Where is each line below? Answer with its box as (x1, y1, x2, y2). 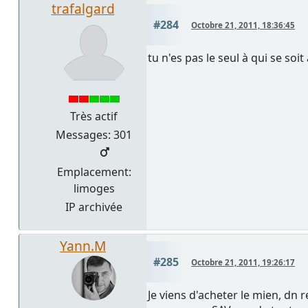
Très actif (70, 109, 118, 124)
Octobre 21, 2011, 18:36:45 (191, 20, 295, 31)
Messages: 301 (56, 127, 132, 143)
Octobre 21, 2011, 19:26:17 (191, 257, 295, 268)
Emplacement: (56, 164, 131, 180)
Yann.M (60, 236, 106, 256)
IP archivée (65, 199, 122, 215)
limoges (73, 181, 115, 197)
